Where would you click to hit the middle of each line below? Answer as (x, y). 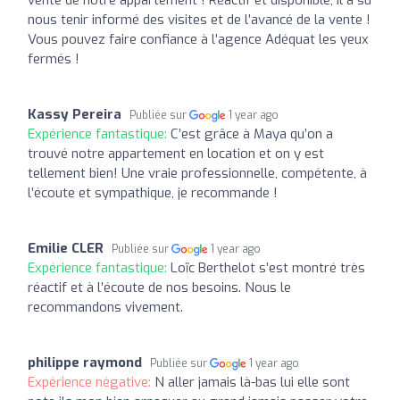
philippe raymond (85, 362)
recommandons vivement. (105, 307)
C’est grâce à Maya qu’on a (252, 133)
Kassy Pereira (75, 114)
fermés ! (54, 58)
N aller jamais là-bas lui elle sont (252, 382)
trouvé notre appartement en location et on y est (176, 153)
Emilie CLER (66, 248)
